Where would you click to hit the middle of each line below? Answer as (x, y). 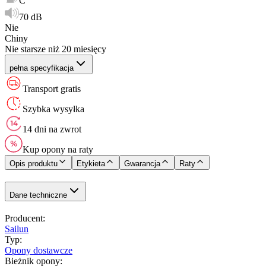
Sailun (17, 229)
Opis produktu (34, 163)
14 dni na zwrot (52, 129)
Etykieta (91, 163)
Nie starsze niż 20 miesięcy (56, 49)
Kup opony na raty (58, 149)
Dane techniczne (38, 195)
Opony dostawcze (39, 250)
